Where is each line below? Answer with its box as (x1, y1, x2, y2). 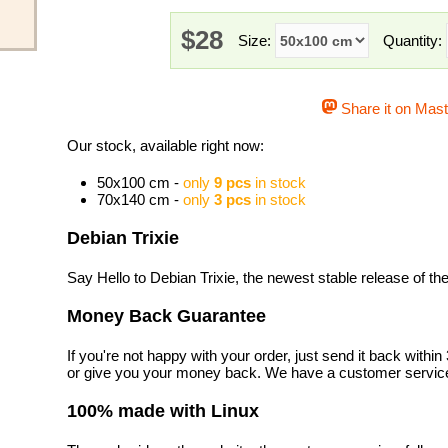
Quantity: (382, 31, 446, 49)
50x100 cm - (97, 174, 183, 191)
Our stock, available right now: (67, 137, 264, 154)
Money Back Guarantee (67, 306, 266, 326)
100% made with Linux (67, 401, 259, 421)
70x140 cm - (97, 191, 183, 208)
